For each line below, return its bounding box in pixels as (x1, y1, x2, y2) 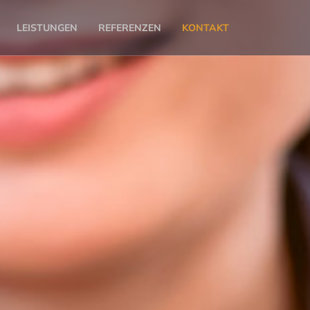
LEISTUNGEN (17, 21, 77, 34)
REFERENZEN (98, 21, 161, 34)
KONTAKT (182, 21, 229, 34)
